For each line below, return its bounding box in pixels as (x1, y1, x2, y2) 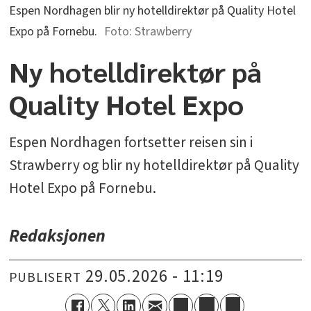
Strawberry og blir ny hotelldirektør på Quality (9, 155, 300, 176)
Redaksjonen (9, 223, 106, 249)
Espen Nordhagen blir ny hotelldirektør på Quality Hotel (9, 1, 296, 19)
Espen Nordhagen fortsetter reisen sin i (9, 132, 253, 153)
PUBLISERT (9, 267, 81, 287)
